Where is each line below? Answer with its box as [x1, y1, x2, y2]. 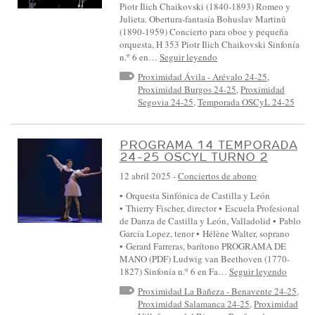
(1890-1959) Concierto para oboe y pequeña [120, 25, 288, 39]
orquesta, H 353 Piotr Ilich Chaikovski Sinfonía [120, 38, 300, 51]
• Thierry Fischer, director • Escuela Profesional [120, 201, 300, 214]
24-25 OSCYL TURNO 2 [120, 148, 268, 164]
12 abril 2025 [120, 169, 171, 182]
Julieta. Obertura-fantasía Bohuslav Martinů [120, 13, 286, 26]
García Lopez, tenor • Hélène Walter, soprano [120, 226, 290, 240]
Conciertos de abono [178, 169, 257, 182]
